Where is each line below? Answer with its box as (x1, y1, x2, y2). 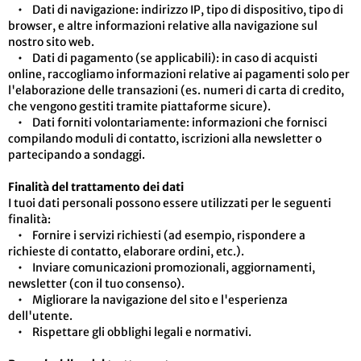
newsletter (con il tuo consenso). (8, 276, 185, 291)
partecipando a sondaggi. (8, 147, 145, 162)
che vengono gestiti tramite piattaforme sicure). (8, 99, 271, 114)
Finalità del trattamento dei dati (8, 180, 184, 194)
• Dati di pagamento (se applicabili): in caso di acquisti (8, 51, 317, 65)
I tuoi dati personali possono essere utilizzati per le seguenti (8, 196, 331, 210)
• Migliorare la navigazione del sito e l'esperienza (8, 293, 288, 307)
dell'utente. (8, 309, 73, 323)
